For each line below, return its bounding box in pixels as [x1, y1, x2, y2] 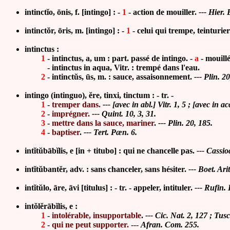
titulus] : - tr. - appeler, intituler [84, 183, 190, 192]
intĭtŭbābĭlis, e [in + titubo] [25, 146, 119, 155]
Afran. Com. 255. [141, 220, 199, 229]
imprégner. [52, 109, 90, 118]
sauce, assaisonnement [113, 72, 190, 81]
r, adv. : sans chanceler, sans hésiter [63, 165, 184, 174]
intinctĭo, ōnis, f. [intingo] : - [25, 8, 122, 16]
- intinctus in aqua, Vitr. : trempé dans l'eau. [25, 63, 200, 72]
